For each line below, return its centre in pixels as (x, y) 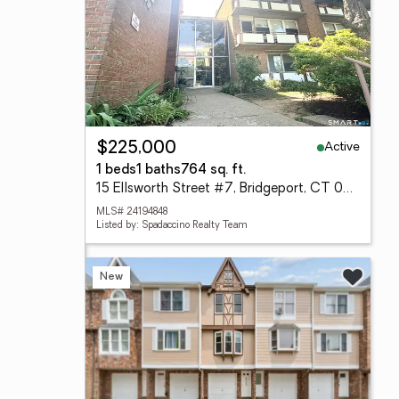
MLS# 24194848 (132, 212)
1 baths (159, 171)
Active (342, 147)
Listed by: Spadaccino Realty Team (172, 226)
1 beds (116, 171)
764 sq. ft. (213, 171)
